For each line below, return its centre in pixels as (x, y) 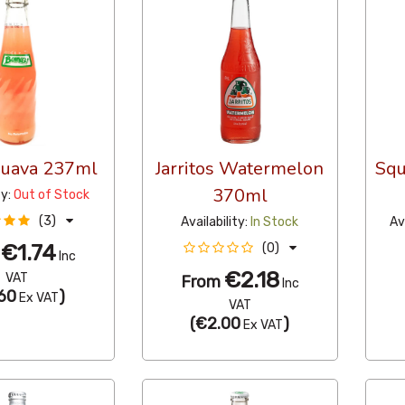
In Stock (275, 222)
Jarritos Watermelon (240, 169)
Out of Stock (51, 195)
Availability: (215, 222)
